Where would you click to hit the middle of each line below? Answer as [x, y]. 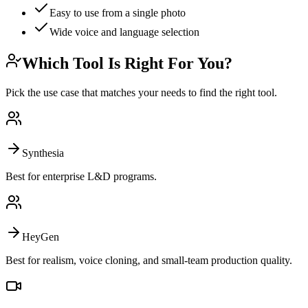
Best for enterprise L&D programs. [81, 177]
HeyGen [41, 237]
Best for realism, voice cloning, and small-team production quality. [149, 261]
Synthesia [43, 153]
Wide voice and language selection [124, 32]
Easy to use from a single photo [118, 13]
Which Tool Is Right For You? [127, 64]
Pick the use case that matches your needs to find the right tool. [141, 93]
